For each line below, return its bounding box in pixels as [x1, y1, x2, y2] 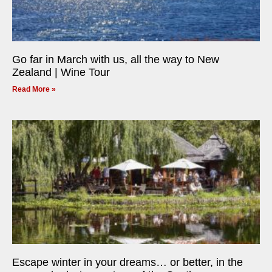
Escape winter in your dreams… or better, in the [12, 256, 243, 269]
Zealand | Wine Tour [12, 66, 110, 79]
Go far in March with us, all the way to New [12, 53, 219, 66]
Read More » [12, 85, 56, 94]
